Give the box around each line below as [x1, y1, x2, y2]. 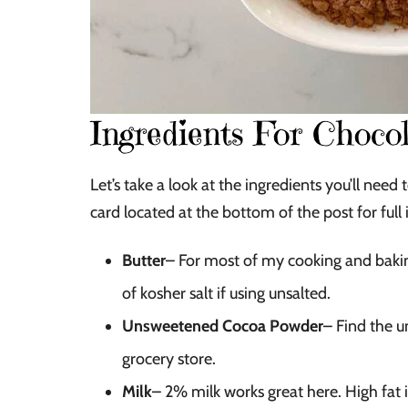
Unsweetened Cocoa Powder [122, 315, 323, 336]
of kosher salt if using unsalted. [122, 282, 331, 303]
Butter [122, 250, 166, 270]
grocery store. [122, 348, 216, 369]
